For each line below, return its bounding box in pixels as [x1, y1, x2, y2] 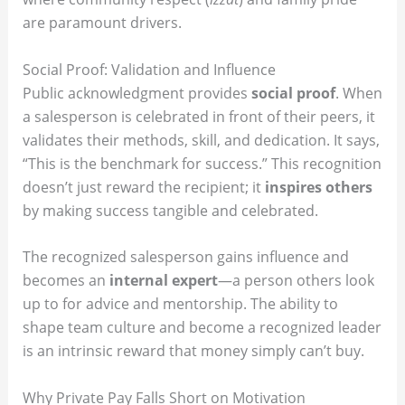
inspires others [264, 176, 372, 197]
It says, [329, 129, 380, 150]
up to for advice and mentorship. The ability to [22, 294, 338, 315]
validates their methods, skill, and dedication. [22, 129, 330, 150]
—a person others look [217, 270, 374, 291]
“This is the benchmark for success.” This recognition [22, 153, 381, 174]
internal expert [108, 270, 218, 291]
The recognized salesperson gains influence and [22, 247, 349, 268]
